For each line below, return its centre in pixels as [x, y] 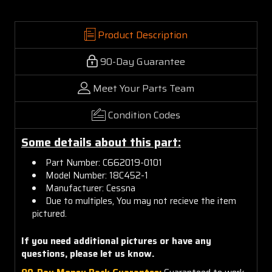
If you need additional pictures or [97, 241]
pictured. [51, 213]
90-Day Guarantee [143, 61]
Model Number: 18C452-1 [97, 175]
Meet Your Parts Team [144, 88]
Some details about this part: [101, 142]
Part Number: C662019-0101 [104, 162]
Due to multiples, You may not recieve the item [141, 201]
